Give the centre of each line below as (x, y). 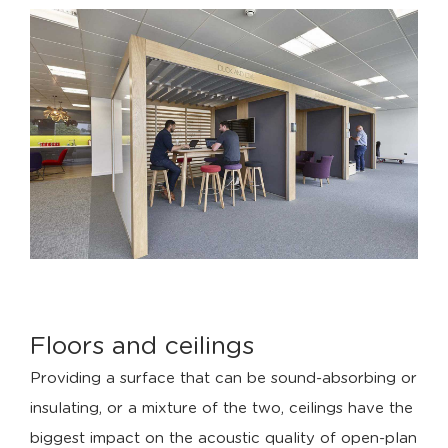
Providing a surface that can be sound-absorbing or (223, 378)
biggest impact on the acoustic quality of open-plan (223, 438)
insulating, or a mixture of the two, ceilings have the (221, 408)
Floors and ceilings (142, 346)
